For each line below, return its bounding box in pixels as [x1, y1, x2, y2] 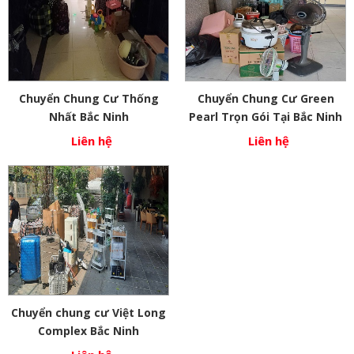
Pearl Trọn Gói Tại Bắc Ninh [189, 109, 342, 125]
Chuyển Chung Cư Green [197, 91, 334, 107]
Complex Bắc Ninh [38, 323, 139, 339]
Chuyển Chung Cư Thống [18, 91, 159, 107]
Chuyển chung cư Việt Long [11, 305, 166, 321]
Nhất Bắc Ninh [48, 109, 129, 125]
